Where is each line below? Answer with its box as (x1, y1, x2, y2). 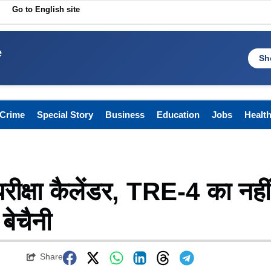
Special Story (37, 109, 93, 120)
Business (105, 109, 145, 120)
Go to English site (12, 5, 80, 14)
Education (157, 109, 200, 120)
